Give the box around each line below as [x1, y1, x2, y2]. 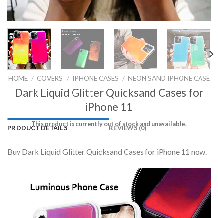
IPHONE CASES [72, 74, 119, 82]
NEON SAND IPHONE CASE [127, 74, 210, 82]
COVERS [37, 74, 63, 82]
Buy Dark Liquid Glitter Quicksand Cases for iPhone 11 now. [7, 147, 207, 157]
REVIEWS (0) [109, 124, 146, 132]
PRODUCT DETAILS [7, 124, 68, 132]
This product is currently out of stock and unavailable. [31, 119, 187, 127]
